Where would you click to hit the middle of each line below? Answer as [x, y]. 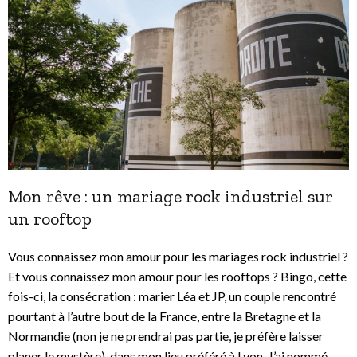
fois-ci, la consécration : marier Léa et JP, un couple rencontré [172, 296]
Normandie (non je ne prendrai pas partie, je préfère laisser [166, 336]
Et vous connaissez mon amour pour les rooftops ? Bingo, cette [177, 277]
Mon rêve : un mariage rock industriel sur [171, 197]
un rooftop [50, 219]
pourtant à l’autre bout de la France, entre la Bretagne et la [165, 316]
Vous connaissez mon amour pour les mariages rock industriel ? [178, 257]
